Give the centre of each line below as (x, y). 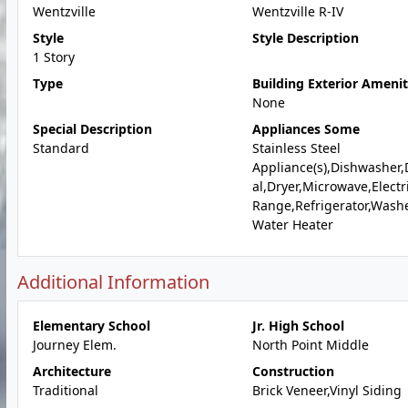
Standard (61, 148)
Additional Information (113, 282)
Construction (293, 371)
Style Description (305, 38)
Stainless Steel (296, 148)
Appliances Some (306, 129)
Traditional (66, 390)
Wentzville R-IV (297, 11)
